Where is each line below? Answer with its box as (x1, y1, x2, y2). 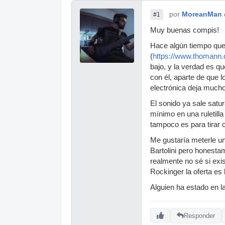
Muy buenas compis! (150, 26, 219, 34)
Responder (184, 211, 215, 219)
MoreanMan (182, 10, 222, 18)
